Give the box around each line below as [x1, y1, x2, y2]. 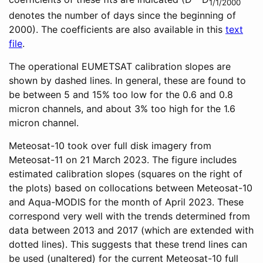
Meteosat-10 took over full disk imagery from [9, 140, 211, 152]
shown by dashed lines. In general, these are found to [9, 75, 246, 87]
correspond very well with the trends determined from [9, 210, 250, 222]
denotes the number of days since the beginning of [9, 9, 236, 22]
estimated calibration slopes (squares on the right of [9, 168, 242, 180]
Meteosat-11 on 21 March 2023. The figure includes [9, 154, 237, 166]
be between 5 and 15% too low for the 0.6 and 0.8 [9, 89, 233, 101]
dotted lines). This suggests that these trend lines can [9, 238, 247, 251]
